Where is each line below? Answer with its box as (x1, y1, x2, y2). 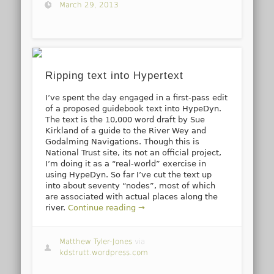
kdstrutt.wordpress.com (59, 248, 149, 257)
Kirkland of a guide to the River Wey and (45, 126, 207, 136)
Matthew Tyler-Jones (59, 237, 133, 246)
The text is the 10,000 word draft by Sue (45, 115, 206, 125)
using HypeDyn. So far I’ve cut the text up (45, 170, 212, 180)
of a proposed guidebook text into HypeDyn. (45, 104, 222, 114)
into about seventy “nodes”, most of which (45, 181, 216, 191)
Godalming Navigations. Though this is (45, 137, 200, 147)
